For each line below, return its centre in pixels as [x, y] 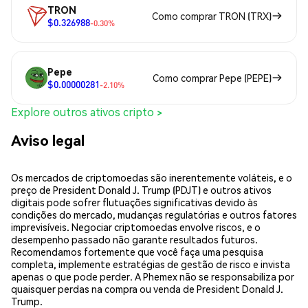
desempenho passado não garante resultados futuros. [134, 239]
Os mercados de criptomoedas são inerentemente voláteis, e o [152, 177]
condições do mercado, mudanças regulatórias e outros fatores [154, 214]
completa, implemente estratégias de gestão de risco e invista [151, 264]
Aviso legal [48, 140]
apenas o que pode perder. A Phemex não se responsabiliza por [153, 276]
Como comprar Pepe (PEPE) [212, 77]
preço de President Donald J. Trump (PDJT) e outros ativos [141, 189]
